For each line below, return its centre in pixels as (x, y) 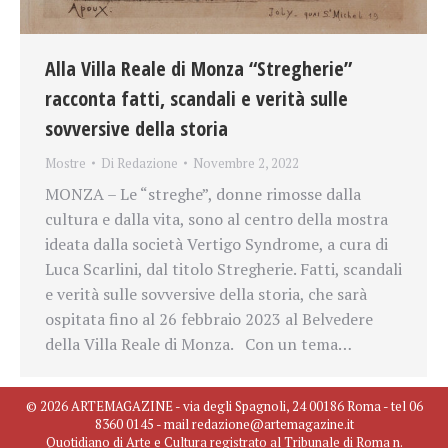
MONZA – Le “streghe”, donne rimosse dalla (203, 193)
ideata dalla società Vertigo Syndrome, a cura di (216, 243)
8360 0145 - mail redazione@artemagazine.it (224, 424)
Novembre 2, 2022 (246, 162)
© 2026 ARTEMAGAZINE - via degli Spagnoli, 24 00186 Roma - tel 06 (224, 406)
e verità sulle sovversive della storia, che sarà (206, 293)
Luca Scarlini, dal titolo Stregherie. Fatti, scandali (223, 268)
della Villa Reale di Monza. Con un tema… (198, 343)
